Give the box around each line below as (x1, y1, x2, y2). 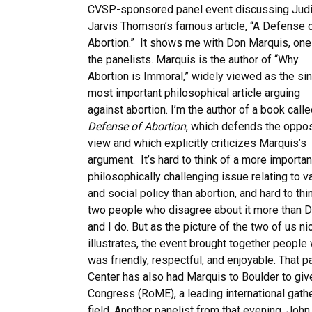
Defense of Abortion (88, 120, 186, 133)
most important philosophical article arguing (88, 86, 300, 100)
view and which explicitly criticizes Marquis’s (88, 136, 306, 150)
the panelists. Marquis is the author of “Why (88, 53, 299, 66)
